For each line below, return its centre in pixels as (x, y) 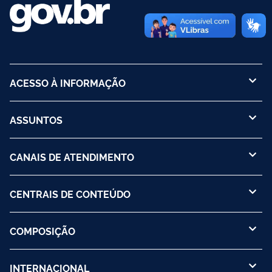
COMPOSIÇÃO (42, 231)
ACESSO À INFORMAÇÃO (68, 83)
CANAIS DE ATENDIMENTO (72, 157)
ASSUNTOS (36, 120)
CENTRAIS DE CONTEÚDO (70, 194)
